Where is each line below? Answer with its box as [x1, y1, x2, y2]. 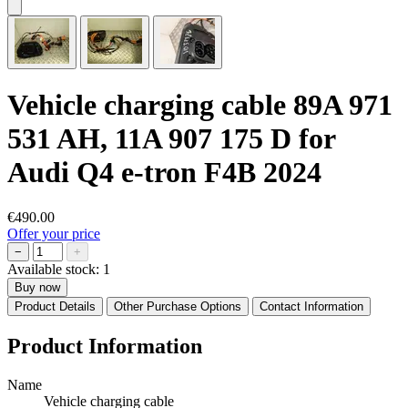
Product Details [15, 299, 96, 313]
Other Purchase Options [114, 299, 241, 313]
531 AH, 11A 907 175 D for [7, 122, 335, 156]
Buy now [15, 280, 60, 294]
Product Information [7, 333, 202, 358]
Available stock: [7, 260, 103, 277]
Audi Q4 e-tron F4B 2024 [7, 156, 321, 189]
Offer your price [7, 225, 100, 241]
